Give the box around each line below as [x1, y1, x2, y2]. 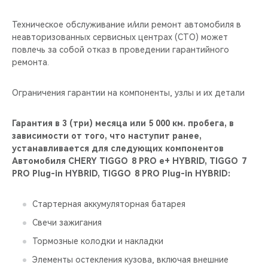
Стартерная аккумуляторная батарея [32, 199, 185, 209]
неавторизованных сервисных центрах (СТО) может [12, 32, 228, 42]
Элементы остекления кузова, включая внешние [32, 255, 229, 264]
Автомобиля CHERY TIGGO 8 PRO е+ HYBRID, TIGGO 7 [12, 156, 246, 166]
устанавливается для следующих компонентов [12, 144, 224, 153]
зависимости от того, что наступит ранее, [12, 131, 202, 141]
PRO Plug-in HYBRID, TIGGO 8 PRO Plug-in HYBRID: [12, 169, 230, 178]
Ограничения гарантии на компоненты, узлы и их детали [12, 88, 245, 98]
